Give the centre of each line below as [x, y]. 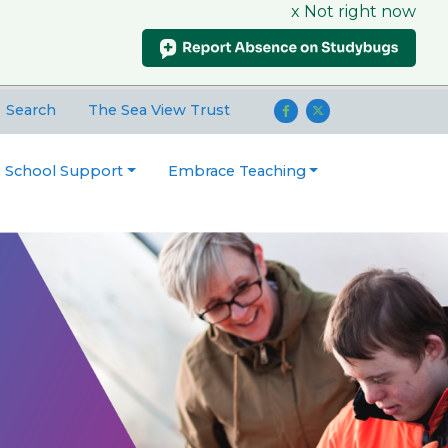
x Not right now [353, 11]
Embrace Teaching [236, 171]
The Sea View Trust [159, 110]
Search [31, 110]
